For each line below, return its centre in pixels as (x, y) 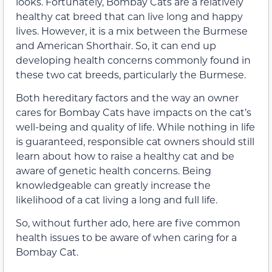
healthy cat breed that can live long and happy (129, 16)
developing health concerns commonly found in (133, 59)
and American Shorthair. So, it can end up (116, 45)
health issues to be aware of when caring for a (126, 237)
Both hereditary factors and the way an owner (127, 97)
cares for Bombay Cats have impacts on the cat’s (134, 112)
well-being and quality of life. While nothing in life (135, 127)
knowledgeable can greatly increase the (113, 185)
